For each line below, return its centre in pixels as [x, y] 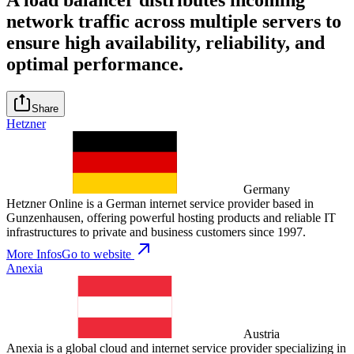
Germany [267, 189]
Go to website [96, 254]
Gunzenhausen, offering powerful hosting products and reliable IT [171, 217]
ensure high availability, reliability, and [166, 42]
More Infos [34, 254]
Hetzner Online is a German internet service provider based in [160, 203]
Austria [262, 333]
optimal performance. [95, 64]
